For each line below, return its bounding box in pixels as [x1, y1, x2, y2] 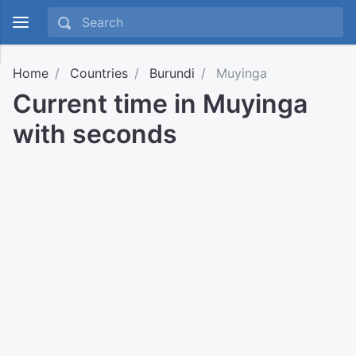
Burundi [149, 65, 195, 81]
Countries [70, 65, 128, 81]
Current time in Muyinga [13, 88, 308, 119]
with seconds [13, 118, 177, 149]
